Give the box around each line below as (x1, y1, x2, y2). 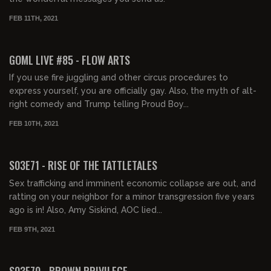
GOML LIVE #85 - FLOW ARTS (9, 51, 130, 68)
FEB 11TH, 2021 (9, 14, 58, 22)
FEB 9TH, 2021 (9, 225, 55, 233)
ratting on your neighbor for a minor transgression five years (9, 191, 255, 201)
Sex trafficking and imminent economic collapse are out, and (9, 178, 256, 188)
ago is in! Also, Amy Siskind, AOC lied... (9, 204, 162, 215)
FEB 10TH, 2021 (9, 120, 59, 127)
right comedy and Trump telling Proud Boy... (9, 99, 189, 109)
